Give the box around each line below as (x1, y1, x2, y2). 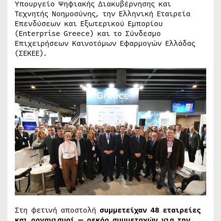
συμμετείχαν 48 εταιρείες (100, 204, 201, 216)
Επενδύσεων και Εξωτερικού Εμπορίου (15, 18, 163, 29)
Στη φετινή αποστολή (15, 204, 100, 216)
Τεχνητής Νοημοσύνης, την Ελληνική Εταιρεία (15, 8, 190, 19)
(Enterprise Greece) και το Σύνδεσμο (15, 28, 161, 39)
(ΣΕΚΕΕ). (15, 47, 47, 59)
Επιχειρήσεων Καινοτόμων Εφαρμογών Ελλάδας (15, 37, 195, 49)
